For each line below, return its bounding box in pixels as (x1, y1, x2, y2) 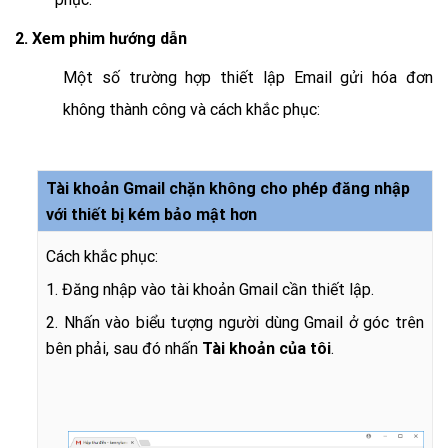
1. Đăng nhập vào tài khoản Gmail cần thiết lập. (46, 280, 374, 299)
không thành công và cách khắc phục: (63, 100, 320, 119)
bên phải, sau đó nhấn (46, 339, 202, 358)
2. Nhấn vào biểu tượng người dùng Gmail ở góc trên (46, 313, 424, 332)
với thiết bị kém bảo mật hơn (46, 205, 257, 224)
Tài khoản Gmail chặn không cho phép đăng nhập (46, 179, 410, 198)
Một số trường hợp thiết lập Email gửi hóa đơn (63, 68, 433, 87)
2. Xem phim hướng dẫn (15, 29, 187, 48)
